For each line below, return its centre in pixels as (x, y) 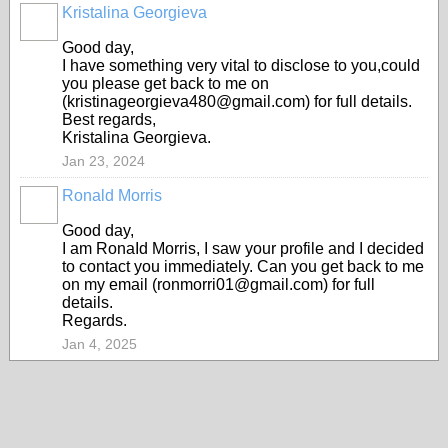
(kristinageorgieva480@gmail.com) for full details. (237, 101)
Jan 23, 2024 (103, 161)
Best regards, (109, 119)
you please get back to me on (165, 83)
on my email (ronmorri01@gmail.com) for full (218, 284)
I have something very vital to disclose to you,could (241, 65)
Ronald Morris (112, 195)
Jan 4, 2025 (99, 344)
